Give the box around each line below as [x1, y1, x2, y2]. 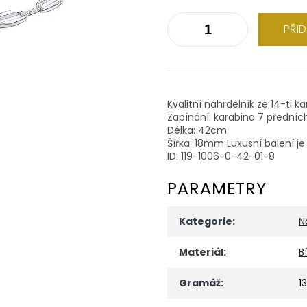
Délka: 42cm [167, 123, 227, 137]
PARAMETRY [167, 176, 267, 199]
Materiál [179, 245, 223, 259]
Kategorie [179, 214, 232, 228]
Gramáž [179, 275, 221, 290]
